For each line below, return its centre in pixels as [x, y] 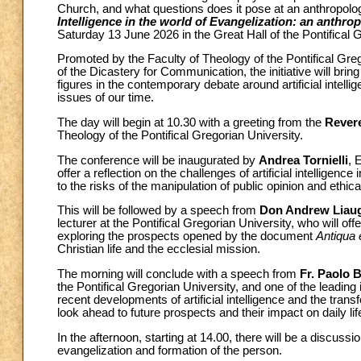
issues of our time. [106, 98]
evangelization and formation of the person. [170, 350]
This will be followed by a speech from [158, 211]
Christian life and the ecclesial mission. [159, 249]
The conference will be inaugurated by [158, 160]
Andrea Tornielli [303, 160]
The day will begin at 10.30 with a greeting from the [191, 122]
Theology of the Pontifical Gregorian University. [180, 135]
